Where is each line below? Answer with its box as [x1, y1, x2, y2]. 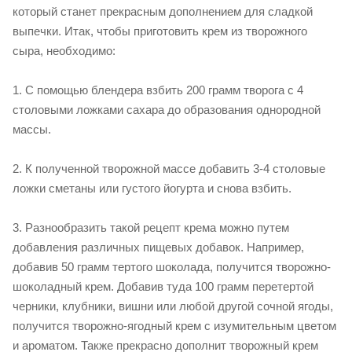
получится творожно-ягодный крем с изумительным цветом [13, 319, 336, 333]
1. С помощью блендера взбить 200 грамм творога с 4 [13, 83, 303, 97]
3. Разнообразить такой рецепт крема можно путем [13, 221, 289, 235]
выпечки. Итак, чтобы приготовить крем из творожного [13, 24, 307, 38]
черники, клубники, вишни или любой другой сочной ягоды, [13, 299, 333, 313]
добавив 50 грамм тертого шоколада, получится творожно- [13, 260, 331, 274]
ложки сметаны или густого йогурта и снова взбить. [13, 181, 291, 196]
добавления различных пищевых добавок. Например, [13, 240, 304, 255]
